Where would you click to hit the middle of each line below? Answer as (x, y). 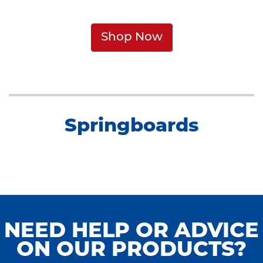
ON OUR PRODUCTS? (131, 251)
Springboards (131, 127)
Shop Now (131, 38)
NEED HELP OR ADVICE (131, 232)
